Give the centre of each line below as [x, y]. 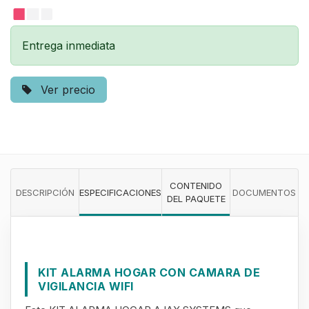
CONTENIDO [196, 186]
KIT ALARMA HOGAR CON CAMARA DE [149, 272]
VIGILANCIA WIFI [86, 286]
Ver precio [66, 90]
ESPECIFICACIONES [120, 192]
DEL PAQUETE [196, 199]
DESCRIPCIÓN [45, 192]
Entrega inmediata [69, 46]
